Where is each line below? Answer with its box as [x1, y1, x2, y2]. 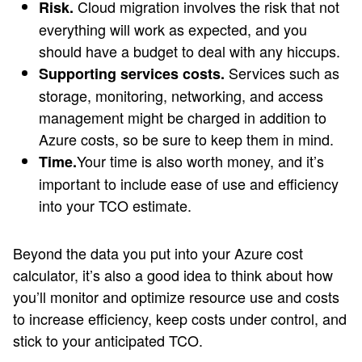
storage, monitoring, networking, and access [39, 85, 323, 106]
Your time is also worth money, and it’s [77, 150, 324, 171]
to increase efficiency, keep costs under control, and [13, 308, 347, 329]
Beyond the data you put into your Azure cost [13, 242, 303, 263]
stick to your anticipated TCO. [13, 330, 203, 351]
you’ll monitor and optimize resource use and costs [13, 286, 339, 307]
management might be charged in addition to [39, 107, 326, 128]
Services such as [225, 62, 339, 83]
